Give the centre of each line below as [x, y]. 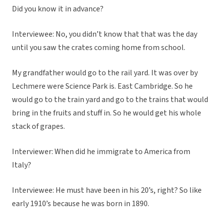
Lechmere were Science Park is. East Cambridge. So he [102, 86]
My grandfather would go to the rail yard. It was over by [105, 73]
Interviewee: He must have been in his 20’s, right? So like [107, 191]
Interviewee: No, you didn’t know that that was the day [105, 34]
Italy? [22, 165]
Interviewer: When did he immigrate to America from [101, 152]
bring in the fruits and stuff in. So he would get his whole [107, 113]
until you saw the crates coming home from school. [99, 48]
